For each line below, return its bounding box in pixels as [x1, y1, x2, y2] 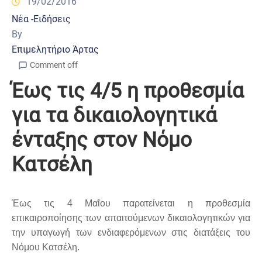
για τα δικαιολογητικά [12, 104, 217, 128]
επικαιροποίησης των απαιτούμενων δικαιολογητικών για [12, 213, 250, 223]
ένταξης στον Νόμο [12, 128, 192, 153]
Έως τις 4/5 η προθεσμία [12, 79, 244, 104]
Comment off [30, 60, 78, 70]
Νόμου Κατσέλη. [12, 242, 80, 253]
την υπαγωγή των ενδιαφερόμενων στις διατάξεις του [12, 227, 250, 238]
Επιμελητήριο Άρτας [12, 44, 99, 56]
